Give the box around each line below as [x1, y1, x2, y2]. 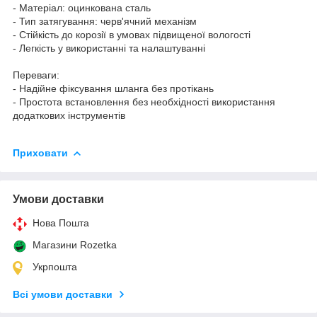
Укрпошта [33, 260, 77, 272]
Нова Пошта [33, 217, 89, 229]
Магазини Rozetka [33, 238, 117, 250]
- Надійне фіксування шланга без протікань [13, 82, 214, 94]
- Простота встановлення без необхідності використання [13, 96, 275, 108]
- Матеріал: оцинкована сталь [13, 1, 151, 13]
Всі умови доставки [13, 288, 113, 300]
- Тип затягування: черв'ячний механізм [13, 15, 197, 27]
